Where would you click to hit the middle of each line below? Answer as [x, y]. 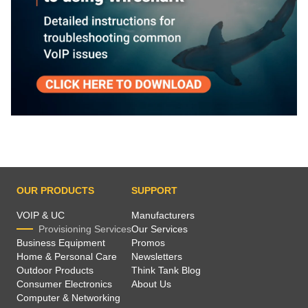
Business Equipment [61, 242]
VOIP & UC [41, 215]
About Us [151, 284]
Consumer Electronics [64, 284]
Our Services [159, 229]
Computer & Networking [68, 297]
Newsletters [157, 256]
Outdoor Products [55, 270]
